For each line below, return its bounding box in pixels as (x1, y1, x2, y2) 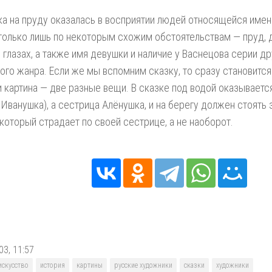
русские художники (114, 261, 172, 270)
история (40, 261, 65, 270)
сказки (184, 261, 205, 270)
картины (76, 261, 103, 270)
